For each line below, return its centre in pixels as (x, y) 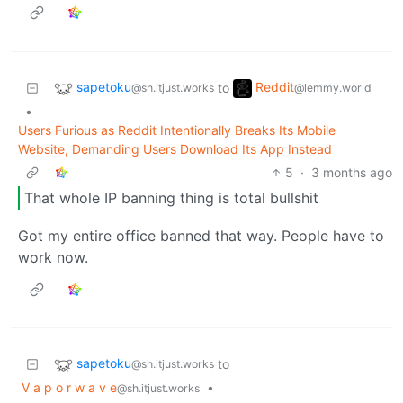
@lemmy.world (333, 87)
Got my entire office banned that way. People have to (201, 235)
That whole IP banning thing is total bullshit (171, 198)
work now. (53, 257)
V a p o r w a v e (69, 387)
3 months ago (352, 172)
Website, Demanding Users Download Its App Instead (175, 148)
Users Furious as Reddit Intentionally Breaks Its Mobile (177, 130)
